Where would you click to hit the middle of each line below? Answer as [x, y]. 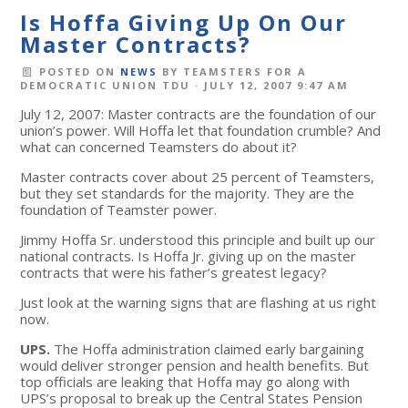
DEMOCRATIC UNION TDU [106, 85]
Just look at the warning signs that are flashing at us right [199, 302]
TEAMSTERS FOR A [245, 71]
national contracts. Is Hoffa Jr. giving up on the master [189, 255]
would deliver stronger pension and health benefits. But [195, 365]
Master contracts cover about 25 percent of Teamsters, [198, 176]
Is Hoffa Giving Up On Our [184, 22]
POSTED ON [77, 71]
